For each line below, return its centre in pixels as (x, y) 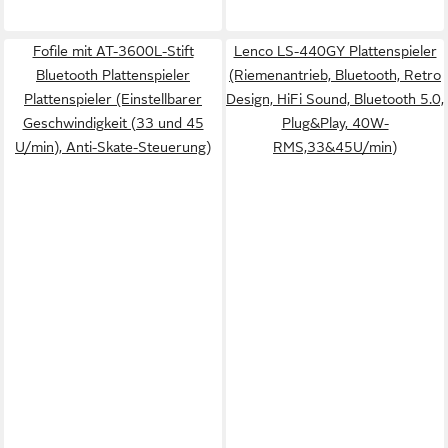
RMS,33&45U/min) (335, 147)
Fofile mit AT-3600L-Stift (113, 51)
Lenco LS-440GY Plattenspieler (335, 51)
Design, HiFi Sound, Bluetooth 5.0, (335, 99)
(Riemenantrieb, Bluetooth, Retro (335, 75)
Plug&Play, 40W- (335, 123)
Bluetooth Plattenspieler (113, 75)
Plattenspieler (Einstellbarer (113, 99)
